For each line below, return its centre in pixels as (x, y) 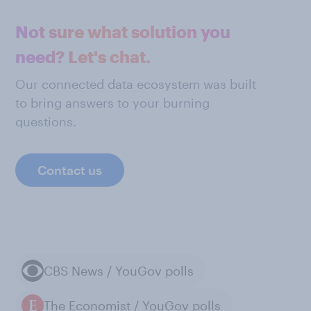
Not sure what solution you (123, 32)
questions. (46, 121)
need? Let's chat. (83, 57)
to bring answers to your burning (112, 103)
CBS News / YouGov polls (119, 270)
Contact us (70, 170)
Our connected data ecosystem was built (136, 84)
